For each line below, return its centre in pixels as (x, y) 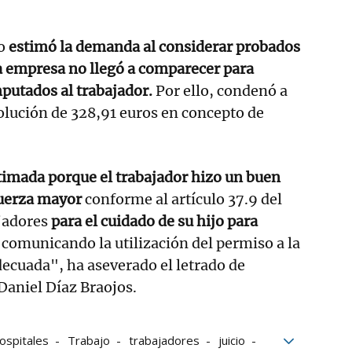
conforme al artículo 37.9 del (182, 199)
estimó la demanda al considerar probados (153, 46)
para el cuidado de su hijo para (154, 221)
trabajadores (164, 340)
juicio (232, 340)
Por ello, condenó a (220, 90)
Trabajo (89, 340)
